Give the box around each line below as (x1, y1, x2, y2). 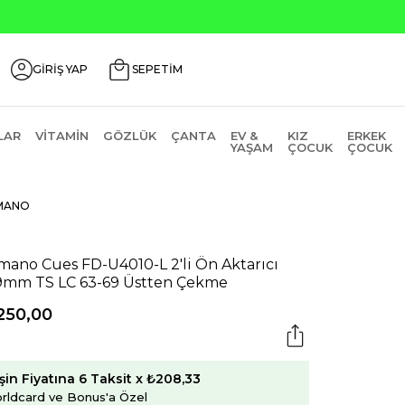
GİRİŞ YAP (33, 62, 88, 76)
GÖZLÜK (102, 128, 156, 143)
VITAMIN (34, 128, 89, 143)
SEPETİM (132, 62, 183, 76)
